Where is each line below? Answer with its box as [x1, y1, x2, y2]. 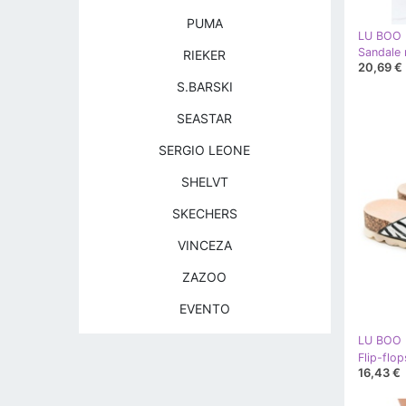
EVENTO [179, 301, 230, 316]
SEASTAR [177, 111, 233, 126]
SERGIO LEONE [159, 142, 251, 158]
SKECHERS [171, 206, 237, 221]
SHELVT [180, 174, 228, 189]
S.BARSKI [176, 79, 233, 94]
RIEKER [183, 47, 227, 63]
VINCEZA [177, 237, 232, 253]
